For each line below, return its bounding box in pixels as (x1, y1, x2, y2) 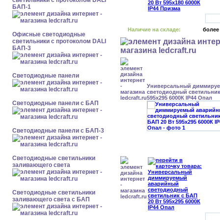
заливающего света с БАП (12, 196, 90, 203)
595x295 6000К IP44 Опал (147, 95, 212, 101)
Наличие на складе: (128, 27, 181, 32)
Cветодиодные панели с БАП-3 (12, 127, 104, 134)
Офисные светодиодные (12, 31, 85, 38)
